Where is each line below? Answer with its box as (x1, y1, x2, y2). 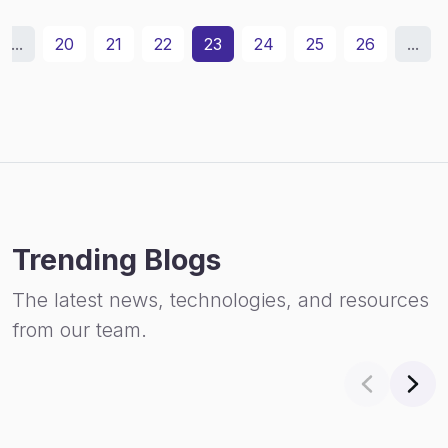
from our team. (12, 318, 147, 343)
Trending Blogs (12, 242, 221, 278)
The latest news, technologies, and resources (12, 288, 429, 313)
